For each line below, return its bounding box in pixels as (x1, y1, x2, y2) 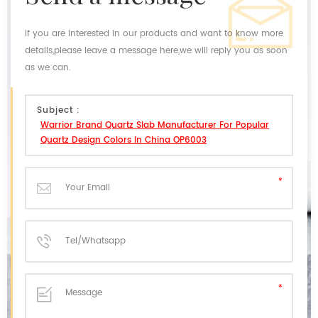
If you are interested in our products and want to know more (25, 26, 283, 40)
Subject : (37, 103, 80, 117)
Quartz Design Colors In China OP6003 (40, 133, 207, 147)
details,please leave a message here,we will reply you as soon (25, 43, 287, 57)
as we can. (25, 60, 71, 75)
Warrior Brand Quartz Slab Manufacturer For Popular (40, 118, 269, 132)
